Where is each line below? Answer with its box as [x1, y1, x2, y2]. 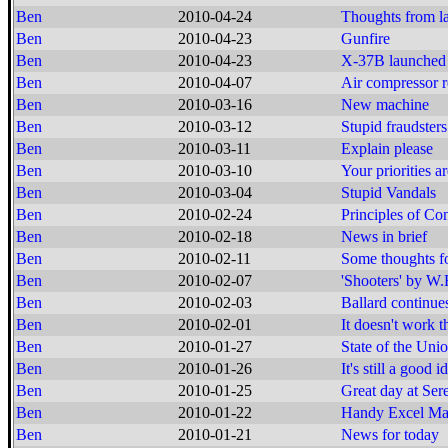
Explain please [341, 140, 433, 157]
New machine [341, 96, 429, 113]
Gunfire [341, 30, 390, 47]
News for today [341, 426, 439, 443]
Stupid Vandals [341, 184, 436, 201]
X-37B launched [341, 52, 446, 69]
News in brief [341, 228, 427, 245]
